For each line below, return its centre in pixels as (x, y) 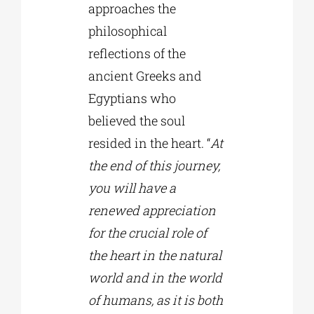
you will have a (132, 188)
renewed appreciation (152, 211)
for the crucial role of (147, 233)
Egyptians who (132, 98)
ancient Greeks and (145, 76)
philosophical (127, 31)
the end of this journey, (154, 166)
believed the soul (136, 121)
